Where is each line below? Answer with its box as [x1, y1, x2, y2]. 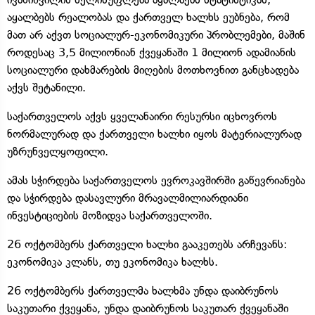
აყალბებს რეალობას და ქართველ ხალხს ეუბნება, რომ [7, 10, 290, 24]
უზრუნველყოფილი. [7, 144, 108, 158]
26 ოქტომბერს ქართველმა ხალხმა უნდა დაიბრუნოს [7, 283, 278, 297]
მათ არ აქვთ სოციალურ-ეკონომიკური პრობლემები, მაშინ [7, 27, 305, 41]
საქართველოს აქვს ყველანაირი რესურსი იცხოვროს [7, 109, 277, 123]
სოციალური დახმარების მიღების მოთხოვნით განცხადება [7, 63, 299, 77]
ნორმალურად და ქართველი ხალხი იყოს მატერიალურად [7, 127, 302, 141]
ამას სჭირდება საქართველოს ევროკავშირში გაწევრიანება [7, 173, 305, 187]
